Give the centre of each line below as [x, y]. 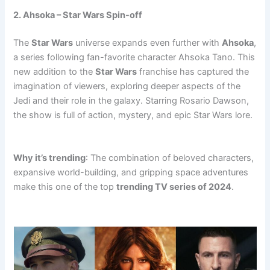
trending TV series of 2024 [174, 187]
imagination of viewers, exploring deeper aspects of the [127, 86]
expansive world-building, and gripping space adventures [131, 173]
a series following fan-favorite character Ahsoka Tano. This [134, 58]
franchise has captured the [193, 72]
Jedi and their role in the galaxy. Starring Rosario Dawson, [131, 101]
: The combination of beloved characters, [170, 158]
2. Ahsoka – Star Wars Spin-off [78, 15]
